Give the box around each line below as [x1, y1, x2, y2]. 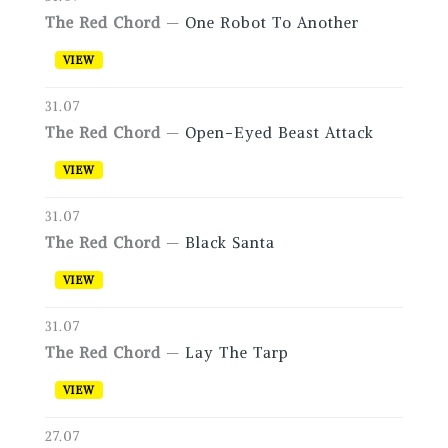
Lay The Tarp [184, 343, 289, 363]
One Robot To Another [184, 13, 359, 33]
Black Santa [184, 233, 275, 253]
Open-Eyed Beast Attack [184, 123, 374, 143]
